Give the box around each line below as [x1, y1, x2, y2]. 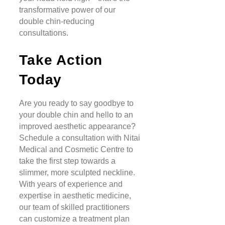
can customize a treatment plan [19, 214, 130, 223]
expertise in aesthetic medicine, [19, 191, 131, 200]
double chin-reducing [19, 17, 94, 26]
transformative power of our [19, 5, 116, 14]
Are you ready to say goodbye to [19, 99, 134, 108]
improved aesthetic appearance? [19, 122, 136, 131]
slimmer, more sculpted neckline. [19, 168, 135, 177]
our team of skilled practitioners [19, 203, 130, 212]
